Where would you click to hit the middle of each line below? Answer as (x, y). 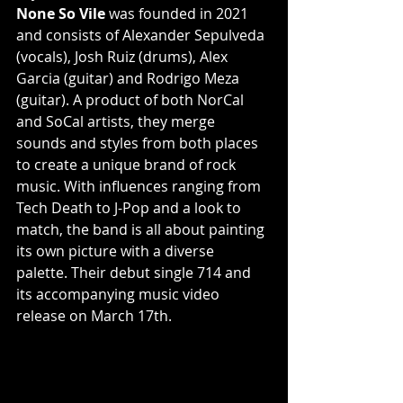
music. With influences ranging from (140, 186)
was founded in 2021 (179, 13)
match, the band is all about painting (142, 229)
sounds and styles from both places (139, 143)
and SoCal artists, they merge (117, 121)
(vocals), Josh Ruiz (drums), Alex (124, 56)
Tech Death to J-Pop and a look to (130, 207)
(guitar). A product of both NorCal (132, 99)
